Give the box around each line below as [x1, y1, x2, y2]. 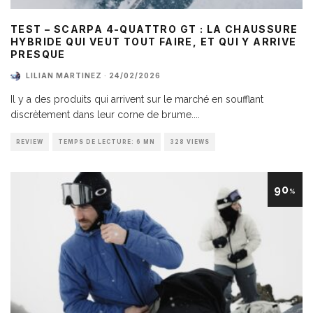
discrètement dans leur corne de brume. [10, 108, 194, 120]
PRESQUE [10, 48, 66, 60]
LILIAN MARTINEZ [26, 71, 102, 80]
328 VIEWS [170, 138, 210, 145]
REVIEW [16, 138, 43, 145]
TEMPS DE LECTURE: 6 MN [58, 138, 155, 145]
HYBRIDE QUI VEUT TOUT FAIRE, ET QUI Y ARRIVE [10, 35, 297, 48]
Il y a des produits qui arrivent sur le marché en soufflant [10, 93, 263, 105]
